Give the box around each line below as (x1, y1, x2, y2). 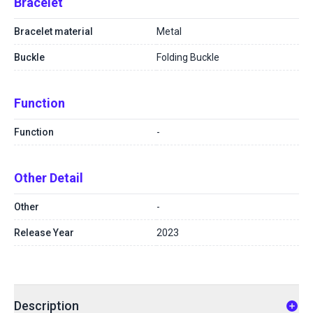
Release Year (14, 227, 74, 238)
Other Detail (14, 170, 83, 185)
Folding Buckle (156, 52, 219, 63)
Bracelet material (14, 26, 93, 37)
